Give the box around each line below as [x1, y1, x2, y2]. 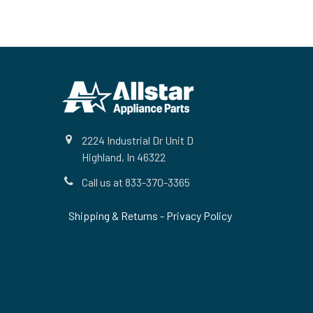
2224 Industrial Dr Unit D [82, 133, 194, 147]
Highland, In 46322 [82, 150, 166, 163]
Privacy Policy [166, 208, 232, 222]
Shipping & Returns [68, 208, 160, 222]
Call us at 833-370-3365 [82, 175, 190, 189]
